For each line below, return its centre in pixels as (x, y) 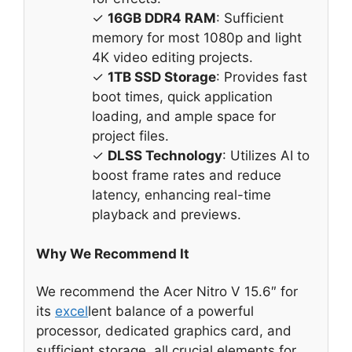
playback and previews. (167, 214)
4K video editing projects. (172, 57)
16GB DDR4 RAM (162, 18)
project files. (130, 136)
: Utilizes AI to (266, 155)
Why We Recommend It (113, 254)
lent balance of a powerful (171, 312)
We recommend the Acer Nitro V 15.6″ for (167, 292)
